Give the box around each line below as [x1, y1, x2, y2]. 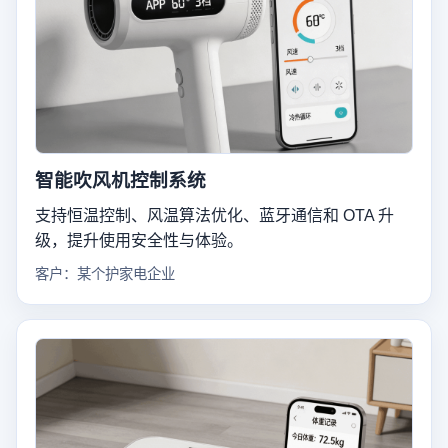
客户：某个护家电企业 [35, 266, 175, 283]
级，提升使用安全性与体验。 [35, 232, 243, 250]
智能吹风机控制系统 [35, 170, 206, 192]
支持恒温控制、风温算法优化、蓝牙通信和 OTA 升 [35, 207, 394, 225]
